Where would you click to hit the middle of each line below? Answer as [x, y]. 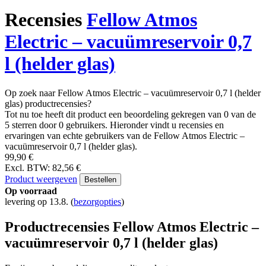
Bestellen [100, 179]
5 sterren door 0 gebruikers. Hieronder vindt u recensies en [114, 125]
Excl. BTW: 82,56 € [43, 167]
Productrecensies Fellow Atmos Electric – [132, 227]
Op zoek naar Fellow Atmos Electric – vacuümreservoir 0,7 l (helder [133, 93]
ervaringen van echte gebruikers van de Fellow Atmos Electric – [125, 135]
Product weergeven [41, 179]
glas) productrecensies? [48, 103]
